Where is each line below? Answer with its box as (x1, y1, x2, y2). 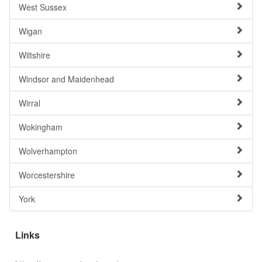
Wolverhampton (19, 145, 77, 157)
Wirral (19, 97, 40, 109)
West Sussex (19, 1, 67, 13)
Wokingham (19, 121, 63, 133)
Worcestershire (19, 169, 75, 181)
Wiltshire (19, 49, 50, 61)
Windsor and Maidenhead (19, 73, 114, 85)
